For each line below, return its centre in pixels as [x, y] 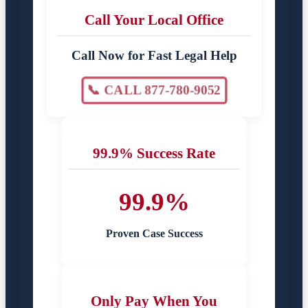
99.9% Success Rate [154, 153]
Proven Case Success [154, 233]
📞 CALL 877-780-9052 [154, 90]
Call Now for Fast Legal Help [154, 55]
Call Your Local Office [154, 19]
